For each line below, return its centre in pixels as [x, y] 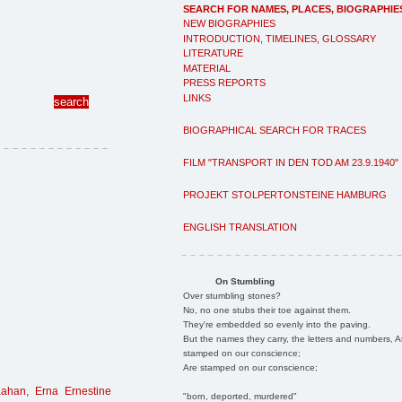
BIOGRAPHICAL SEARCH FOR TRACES [275, 130]
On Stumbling [245, 281]
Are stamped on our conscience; [250, 367]
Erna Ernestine [73, 392]
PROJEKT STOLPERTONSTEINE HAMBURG [285, 194]
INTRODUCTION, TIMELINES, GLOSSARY [280, 38]
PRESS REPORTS [224, 83]
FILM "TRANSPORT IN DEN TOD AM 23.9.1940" [291, 162]
